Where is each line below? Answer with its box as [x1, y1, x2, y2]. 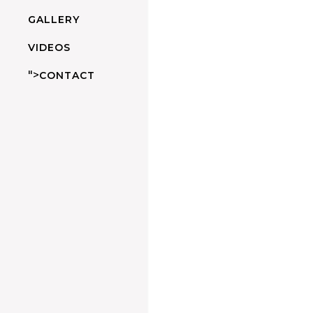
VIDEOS [28, 41, 71, 54]
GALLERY [28, 13, 80, 27]
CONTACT [39, 69, 95, 82]
